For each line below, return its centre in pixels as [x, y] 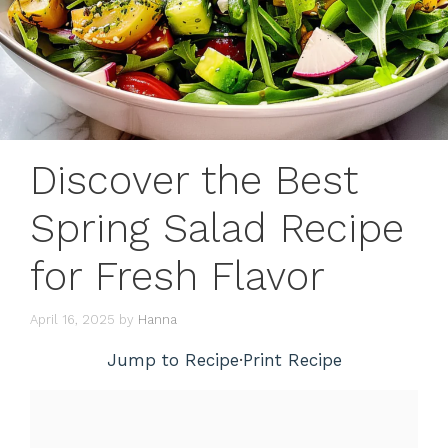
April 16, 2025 [72, 319]
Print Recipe [292, 359]
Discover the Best [194, 180]
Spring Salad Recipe [217, 228]
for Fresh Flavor [177, 276]
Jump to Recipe [172, 359]
